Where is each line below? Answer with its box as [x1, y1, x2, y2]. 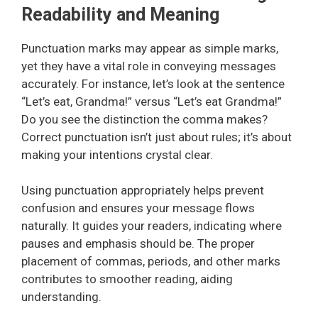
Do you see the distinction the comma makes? [21, 111, 268, 126]
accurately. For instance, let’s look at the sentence [21, 76, 285, 91]
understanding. [21, 290, 102, 304]
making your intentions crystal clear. [21, 147, 213, 162]
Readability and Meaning [21, 4, 219, 25]
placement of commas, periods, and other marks [21, 254, 280, 268]
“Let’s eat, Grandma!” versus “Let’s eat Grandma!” [21, 94, 282, 109]
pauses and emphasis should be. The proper [21, 236, 255, 251]
